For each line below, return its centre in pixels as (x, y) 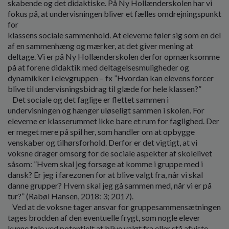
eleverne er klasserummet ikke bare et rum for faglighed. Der (113, 121)
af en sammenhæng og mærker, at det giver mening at (100, 46)
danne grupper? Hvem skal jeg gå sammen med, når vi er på (110, 186)
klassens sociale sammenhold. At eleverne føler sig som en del (114, 35)
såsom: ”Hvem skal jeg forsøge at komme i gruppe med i (105, 164)
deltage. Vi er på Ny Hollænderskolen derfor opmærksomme (114, 57)
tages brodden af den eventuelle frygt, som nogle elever (104, 218)
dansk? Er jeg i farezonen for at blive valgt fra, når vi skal (105, 175)
